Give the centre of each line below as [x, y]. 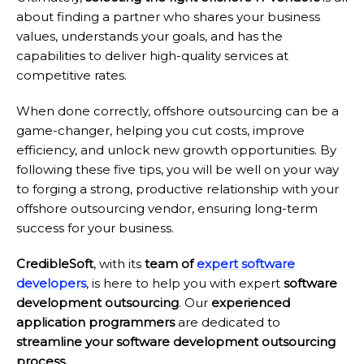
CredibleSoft [55, 264]
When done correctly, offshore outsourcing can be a [178, 111]
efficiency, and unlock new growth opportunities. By [176, 150]
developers [51, 284]
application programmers [95, 323]
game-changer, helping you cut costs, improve [160, 131]
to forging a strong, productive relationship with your [178, 189]
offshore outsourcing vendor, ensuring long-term [167, 209]
